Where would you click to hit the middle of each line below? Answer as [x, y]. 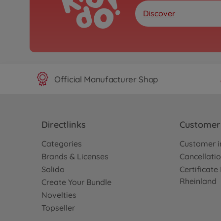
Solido [53, 169]
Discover [159, 14]
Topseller [58, 208]
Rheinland [198, 181]
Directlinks [64, 125]
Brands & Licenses [75, 156]
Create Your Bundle [76, 182]
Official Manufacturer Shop [106, 79]
